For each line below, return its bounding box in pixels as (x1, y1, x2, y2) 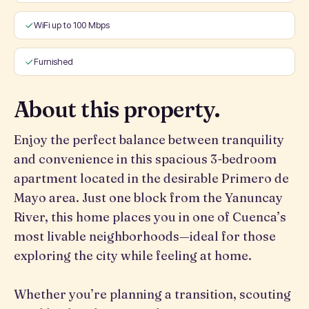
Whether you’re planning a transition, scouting (14, 286, 291, 302)
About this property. (14, 96, 220, 123)
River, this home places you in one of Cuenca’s (14, 209, 286, 225)
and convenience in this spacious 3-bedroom (14, 151, 277, 167)
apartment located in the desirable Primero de (14, 170, 289, 186)
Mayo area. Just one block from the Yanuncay (14, 190, 283, 206)
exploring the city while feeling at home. (14, 248, 252, 263)
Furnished (34, 56, 73, 67)
